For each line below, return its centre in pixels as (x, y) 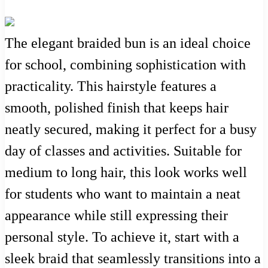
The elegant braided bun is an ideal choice (128, 43)
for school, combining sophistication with (125, 65)
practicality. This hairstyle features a (111, 86)
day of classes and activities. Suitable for (123, 151)
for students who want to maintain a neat (123, 194)
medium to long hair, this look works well (126, 173)
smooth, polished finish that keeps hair (117, 108)
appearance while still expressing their (116, 216)
